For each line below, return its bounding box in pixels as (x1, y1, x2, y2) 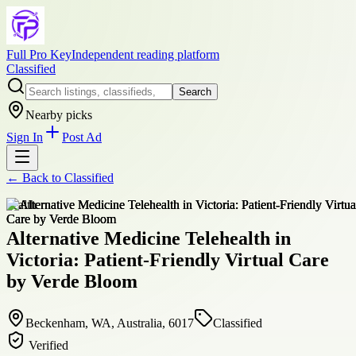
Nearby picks (25, 108, 92, 122)
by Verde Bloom (6, 270, 137, 292)
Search (179, 86, 211, 98)
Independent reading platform (72, 48, 219, 61)
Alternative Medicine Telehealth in (6, 227, 291, 249)
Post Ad (62, 130, 102, 144)
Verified (25, 338, 68, 352)
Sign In (6, 130, 43, 144)
